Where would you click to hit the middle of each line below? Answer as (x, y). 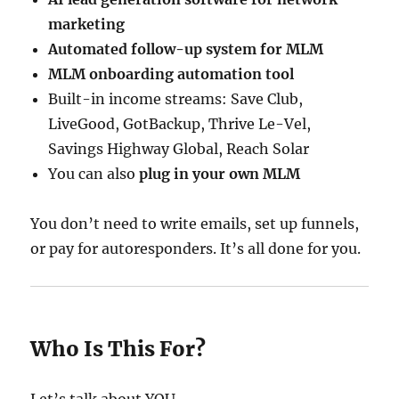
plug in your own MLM (220, 174)
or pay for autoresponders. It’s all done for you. (196, 248)
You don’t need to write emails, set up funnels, (195, 224)
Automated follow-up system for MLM (186, 49)
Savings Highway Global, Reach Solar (179, 149)
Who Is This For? (118, 349)
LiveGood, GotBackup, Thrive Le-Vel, (180, 124)
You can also (94, 174)
